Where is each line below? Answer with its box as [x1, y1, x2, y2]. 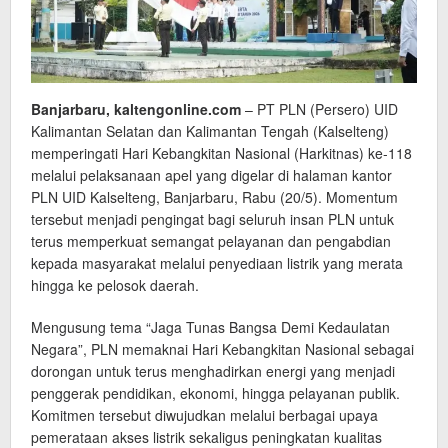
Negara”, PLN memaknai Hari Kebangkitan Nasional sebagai [31, 339, 414, 360]
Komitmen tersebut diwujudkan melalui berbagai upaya [31, 405, 378, 426]
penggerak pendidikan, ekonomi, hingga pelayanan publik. [31, 383, 400, 404]
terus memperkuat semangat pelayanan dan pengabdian [31, 231, 391, 252]
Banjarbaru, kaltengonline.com [31, 99, 241, 120]
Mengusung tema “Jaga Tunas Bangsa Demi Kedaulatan [31, 317, 390, 338]
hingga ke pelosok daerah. [31, 275, 199, 296]
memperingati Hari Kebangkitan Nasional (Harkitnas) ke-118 [31, 143, 412, 164]
